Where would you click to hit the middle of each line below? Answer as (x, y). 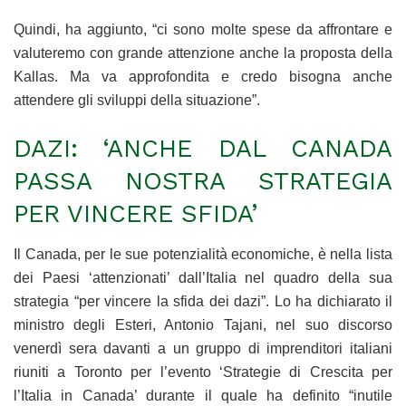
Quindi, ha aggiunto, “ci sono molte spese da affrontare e (203, 29)
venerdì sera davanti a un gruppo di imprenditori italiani (203, 349)
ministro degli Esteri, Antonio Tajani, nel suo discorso (203, 325)
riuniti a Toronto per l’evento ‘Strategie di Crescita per (203, 372)
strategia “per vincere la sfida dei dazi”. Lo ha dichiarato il (203, 302)
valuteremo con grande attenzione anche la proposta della (203, 53)
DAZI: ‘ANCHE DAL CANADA (203, 149)
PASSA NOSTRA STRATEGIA (203, 182)
